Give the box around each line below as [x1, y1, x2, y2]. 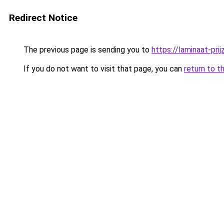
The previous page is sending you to [21, 45, 151, 54]
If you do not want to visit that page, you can [21, 64, 184, 73]
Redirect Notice [9, 12, 77, 23]
